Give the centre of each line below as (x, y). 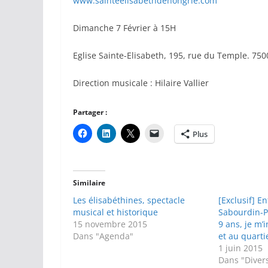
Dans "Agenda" (103, 236)
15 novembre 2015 (110, 224)
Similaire (89, 182)
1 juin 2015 (241, 248)
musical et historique (115, 212)
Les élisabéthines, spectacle (129, 200)
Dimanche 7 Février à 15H (124, 28)
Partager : (90, 112)
